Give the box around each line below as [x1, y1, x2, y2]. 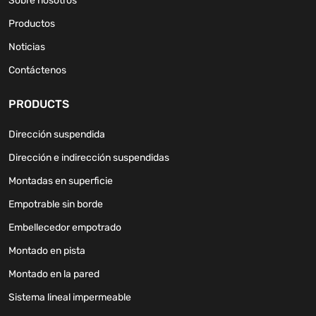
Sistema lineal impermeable [8, 291, 131, 304]
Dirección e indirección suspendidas [8, 152, 169, 164]
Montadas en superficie [8, 175, 113, 188]
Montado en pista [8, 245, 85, 257]
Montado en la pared [8, 268, 99, 281]
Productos [8, 18, 55, 30]
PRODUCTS [8, 97, 69, 111]
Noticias [8, 41, 45, 54]
